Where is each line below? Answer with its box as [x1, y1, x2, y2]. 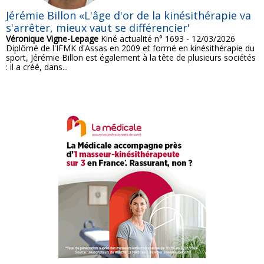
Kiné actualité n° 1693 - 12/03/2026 [98, 33, 235, 45]
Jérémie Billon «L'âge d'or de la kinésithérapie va [6, 8, 251, 23]
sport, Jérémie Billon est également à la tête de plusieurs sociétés [6, 52, 256, 64]
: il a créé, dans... [6, 61, 68, 73]
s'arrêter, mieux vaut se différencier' [6, 21, 190, 35]
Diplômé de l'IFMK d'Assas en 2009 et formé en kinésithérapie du [6, 42, 255, 54]
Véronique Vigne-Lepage [6, 33, 98, 45]
